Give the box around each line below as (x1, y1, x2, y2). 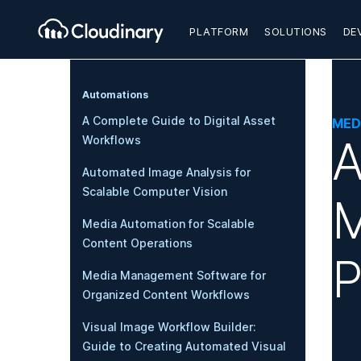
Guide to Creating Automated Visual (82, 339, 286, 353)
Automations (82, 89, 148, 101)
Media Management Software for (82, 268, 266, 282)
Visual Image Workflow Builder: (82, 320, 256, 334)
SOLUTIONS (264, 25, 327, 38)
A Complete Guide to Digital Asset (82, 114, 276, 127)
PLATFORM (189, 25, 248, 38)
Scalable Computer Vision (82, 185, 227, 198)
